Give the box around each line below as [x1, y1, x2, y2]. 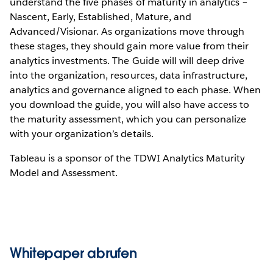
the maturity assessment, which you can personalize [10, 112, 246, 126]
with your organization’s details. [10, 127, 154, 140]
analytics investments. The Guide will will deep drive [10, 54, 245, 67]
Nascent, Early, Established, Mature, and [10, 10, 191, 23]
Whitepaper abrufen [10, 244, 137, 261]
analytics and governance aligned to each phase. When [10, 83, 261, 96]
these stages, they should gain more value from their [10, 39, 249, 52]
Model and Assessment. [10, 166, 118, 179]
